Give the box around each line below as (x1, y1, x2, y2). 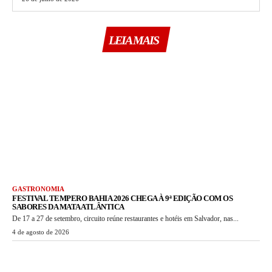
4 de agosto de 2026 (12, 228, 69, 236)
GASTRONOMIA (12, 185, 64, 193)
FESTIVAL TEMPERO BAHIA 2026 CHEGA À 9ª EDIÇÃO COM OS (12, 194, 233, 203)
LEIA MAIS (108, 33, 158, 47)
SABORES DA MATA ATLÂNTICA (12, 202, 124, 212)
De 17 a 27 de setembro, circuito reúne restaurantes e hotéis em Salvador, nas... (12, 214, 239, 223)
